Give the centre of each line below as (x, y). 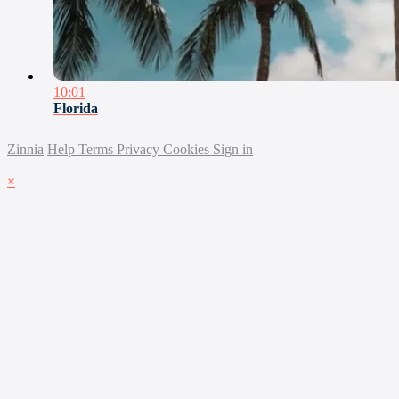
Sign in (233, 150)
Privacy (140, 150)
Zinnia (25, 150)
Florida (76, 109)
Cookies (188, 150)
